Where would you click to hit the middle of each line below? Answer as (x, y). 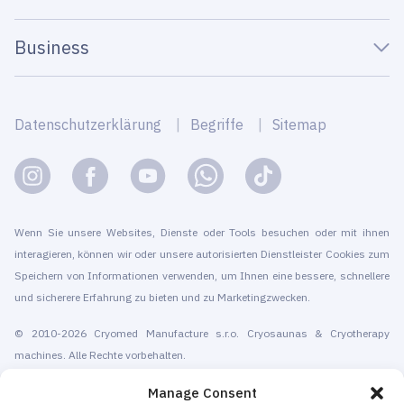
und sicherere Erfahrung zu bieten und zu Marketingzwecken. (162, 297)
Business (52, 47)
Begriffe (217, 124)
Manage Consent (202, 393)
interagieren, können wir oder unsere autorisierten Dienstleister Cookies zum (202, 253)
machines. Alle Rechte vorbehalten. (100, 354)
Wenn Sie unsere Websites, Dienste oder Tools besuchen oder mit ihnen (202, 232)
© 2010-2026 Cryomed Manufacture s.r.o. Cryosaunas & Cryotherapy (202, 333)
